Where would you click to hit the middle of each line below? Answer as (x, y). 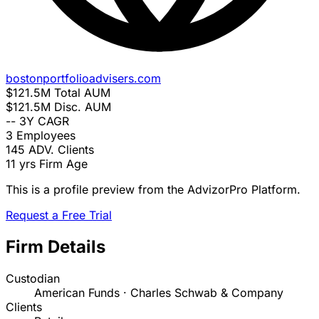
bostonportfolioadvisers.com (83, 79)
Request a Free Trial (59, 215)
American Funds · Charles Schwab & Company (159, 293)
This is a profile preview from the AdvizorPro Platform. (153, 190)
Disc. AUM (83, 107)
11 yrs (21, 164)
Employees (46, 136)
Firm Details (56, 247)
